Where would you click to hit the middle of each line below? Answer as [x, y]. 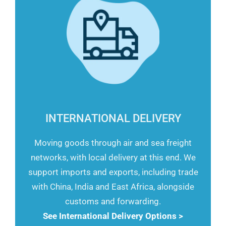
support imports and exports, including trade [113, 172]
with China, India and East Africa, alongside [113, 186]
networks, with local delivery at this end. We [113, 157]
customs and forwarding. [113, 201]
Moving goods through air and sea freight [113, 143]
